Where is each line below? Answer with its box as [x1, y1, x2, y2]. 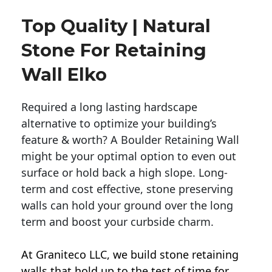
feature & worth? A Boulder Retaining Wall [21, 132, 239, 148]
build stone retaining [131, 247, 239, 262]
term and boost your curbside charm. [21, 214, 214, 229]
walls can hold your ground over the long [21, 198, 233, 213]
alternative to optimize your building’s [21, 116, 217, 131]
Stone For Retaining [21, 39, 206, 61]
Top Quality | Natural [21, 15, 211, 37]
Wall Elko [21, 64, 107, 86]
